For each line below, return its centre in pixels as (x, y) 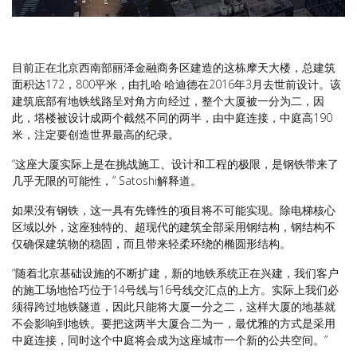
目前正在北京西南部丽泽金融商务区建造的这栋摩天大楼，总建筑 (174, 67)
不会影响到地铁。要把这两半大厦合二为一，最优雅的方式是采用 (174, 323)
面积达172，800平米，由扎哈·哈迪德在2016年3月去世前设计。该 (177, 84)
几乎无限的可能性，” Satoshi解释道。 (107, 180)
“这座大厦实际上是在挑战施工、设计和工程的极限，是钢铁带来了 (175, 163)
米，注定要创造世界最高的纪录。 (96, 134)
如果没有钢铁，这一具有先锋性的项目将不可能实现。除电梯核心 (174, 210)
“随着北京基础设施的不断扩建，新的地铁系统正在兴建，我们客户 (175, 273)
